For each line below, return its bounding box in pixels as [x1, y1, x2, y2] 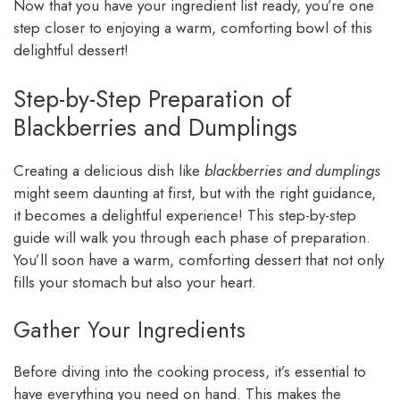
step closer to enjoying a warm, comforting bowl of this [13, 17, 372, 39]
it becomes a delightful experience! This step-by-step [13, 204, 356, 226]
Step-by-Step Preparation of [13, 80, 292, 116]
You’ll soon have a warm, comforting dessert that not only [13, 248, 384, 271]
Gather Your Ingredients [13, 313, 246, 346]
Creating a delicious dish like [13, 159, 204, 181]
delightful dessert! [13, 39, 129, 62]
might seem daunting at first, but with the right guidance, [13, 181, 376, 204]
